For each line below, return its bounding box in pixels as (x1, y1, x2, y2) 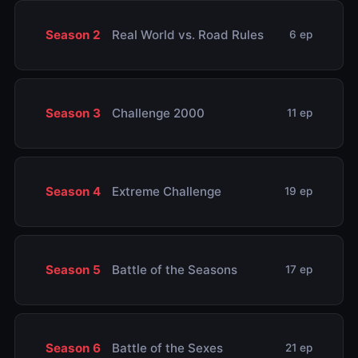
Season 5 (45, 261, 101, 277)
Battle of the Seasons (108, 261, 237, 277)
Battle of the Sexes (108, 340, 223, 356)
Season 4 (45, 183, 101, 199)
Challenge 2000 (108, 105, 205, 121)
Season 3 (45, 105, 101, 121)
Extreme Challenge (108, 183, 221, 199)
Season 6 (45, 340, 101, 356)
